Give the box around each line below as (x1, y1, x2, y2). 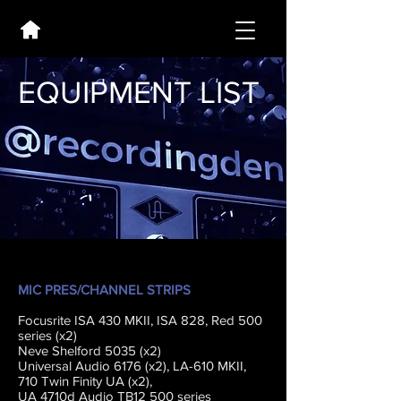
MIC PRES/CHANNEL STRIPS (18, 282, 191, 297)
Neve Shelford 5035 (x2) (18, 343, 161, 358)
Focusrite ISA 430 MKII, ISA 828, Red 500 (18, 312, 262, 328)
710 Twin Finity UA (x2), (18, 373, 156, 388)
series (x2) (18, 328, 77, 343)
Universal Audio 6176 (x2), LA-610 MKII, (18, 358, 246, 373)
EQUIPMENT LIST (18, 75, 260, 109)
